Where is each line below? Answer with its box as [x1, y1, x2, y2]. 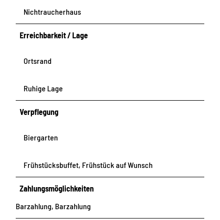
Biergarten [24, 132, 58, 142]
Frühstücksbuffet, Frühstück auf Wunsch [24, 160, 153, 170]
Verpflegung [20, 107, 59, 116]
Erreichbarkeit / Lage [20, 30, 88, 40]
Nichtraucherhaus [24, 6, 81, 16]
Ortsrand [24, 55, 52, 65]
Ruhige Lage [24, 83, 63, 93]
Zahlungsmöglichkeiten [20, 184, 94, 193]
